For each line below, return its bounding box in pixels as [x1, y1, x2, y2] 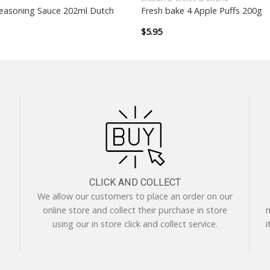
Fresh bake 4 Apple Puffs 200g [140, 4, 262, 16]
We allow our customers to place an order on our [37, 190, 233, 202]
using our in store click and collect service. [52, 218, 218, 230]
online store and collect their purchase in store [43, 204, 227, 216]
